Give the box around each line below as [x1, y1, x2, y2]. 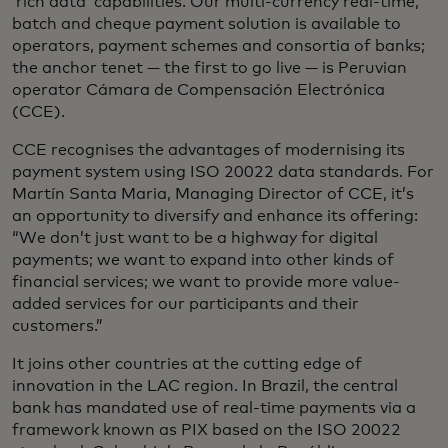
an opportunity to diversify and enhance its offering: [12, 208, 418, 224]
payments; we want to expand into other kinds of [12, 252, 394, 268]
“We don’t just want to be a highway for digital [12, 230, 378, 246]
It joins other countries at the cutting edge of [12, 356, 362, 372]
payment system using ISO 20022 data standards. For [12, 164, 434, 180]
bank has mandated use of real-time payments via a [12, 400, 416, 416]
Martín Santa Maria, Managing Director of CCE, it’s [12, 186, 414, 202]
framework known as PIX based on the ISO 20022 [12, 422, 401, 438]
